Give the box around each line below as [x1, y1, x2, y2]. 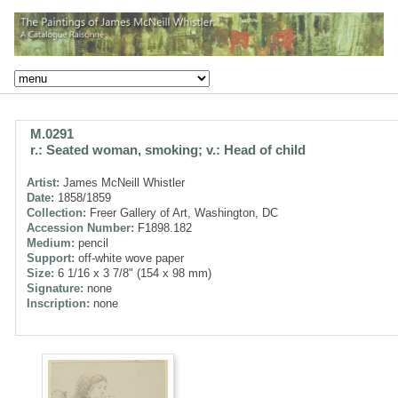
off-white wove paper [75, 251, 184, 265]
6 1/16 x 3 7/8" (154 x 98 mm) [54, 266, 211, 280]
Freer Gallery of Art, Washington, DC [86, 205, 278, 219]
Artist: [27, 175, 60, 189]
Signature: [27, 281, 84, 295]
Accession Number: [27, 220, 134, 235]
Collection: [27, 205, 86, 219]
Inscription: [27, 296, 90, 310]
